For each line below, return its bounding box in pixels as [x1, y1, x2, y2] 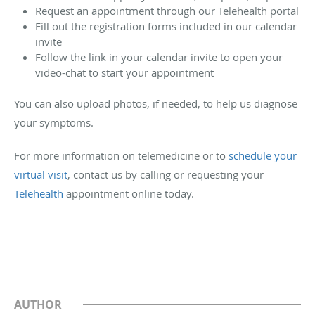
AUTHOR [14, 296, 62, 312]
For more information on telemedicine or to [14, 148, 229, 162]
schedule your [229, 148, 297, 162]
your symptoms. [14, 115, 94, 129]
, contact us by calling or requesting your [67, 167, 264, 181]
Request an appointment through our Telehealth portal [35, 3, 299, 18]
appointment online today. [63, 186, 194, 200]
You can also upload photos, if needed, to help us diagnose [14, 96, 297, 110]
